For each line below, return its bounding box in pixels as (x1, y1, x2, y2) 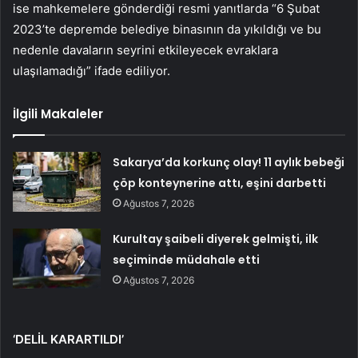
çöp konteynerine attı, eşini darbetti (113, 175, 327, 192)
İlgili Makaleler (13, 105, 103, 123)
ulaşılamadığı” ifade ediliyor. (13, 63, 170, 79)
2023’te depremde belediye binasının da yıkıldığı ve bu (13, 22, 321, 38)
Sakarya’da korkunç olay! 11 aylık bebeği (113, 154, 345, 171)
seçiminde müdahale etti (113, 252, 261, 268)
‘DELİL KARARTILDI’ (13, 332, 124, 348)
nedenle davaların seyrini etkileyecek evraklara (13, 42, 278, 58)
